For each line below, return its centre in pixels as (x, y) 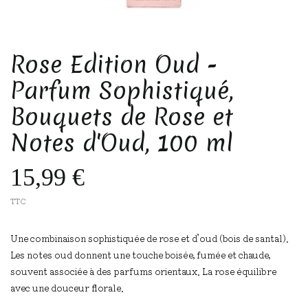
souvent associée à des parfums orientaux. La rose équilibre (143, 272)
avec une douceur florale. (67, 288)
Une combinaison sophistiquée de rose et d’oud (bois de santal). (150, 239)
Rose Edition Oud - (114, 65)
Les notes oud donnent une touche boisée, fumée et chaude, (140, 255)
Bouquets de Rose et (122, 117)
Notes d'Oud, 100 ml (122, 143)
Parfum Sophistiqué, (122, 91)
